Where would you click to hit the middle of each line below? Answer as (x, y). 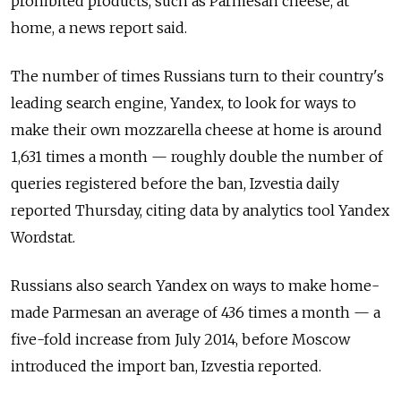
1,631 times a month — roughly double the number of (197, 157)
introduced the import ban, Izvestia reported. (166, 367)
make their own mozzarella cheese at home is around (196, 130)
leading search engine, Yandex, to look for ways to (183, 103)
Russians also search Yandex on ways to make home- (195, 286)
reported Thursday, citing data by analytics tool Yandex (200, 211)
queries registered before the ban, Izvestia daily (175, 184)
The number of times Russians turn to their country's (197, 77)
